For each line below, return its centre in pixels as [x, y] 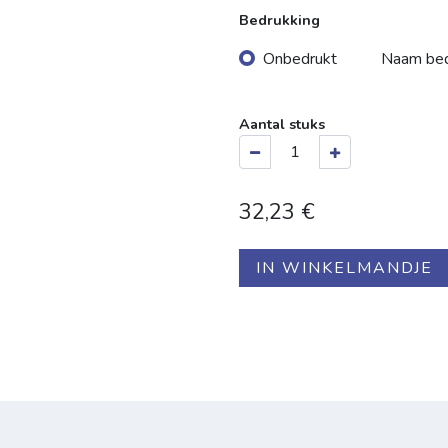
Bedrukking [279, 20]
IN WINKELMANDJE [344, 267]
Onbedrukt [300, 59]
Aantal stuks [282, 123]
